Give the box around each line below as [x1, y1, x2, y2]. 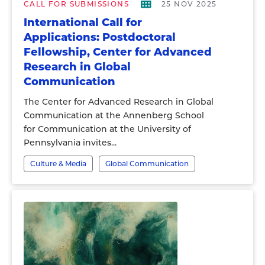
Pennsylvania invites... [24, 137, 117, 148]
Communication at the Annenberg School [24, 110, 204, 121]
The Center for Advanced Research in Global [24, 96, 214, 107]
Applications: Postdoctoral [24, 31, 176, 44]
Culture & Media [30, 159, 86, 168]
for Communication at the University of [24, 124, 191, 134]
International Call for [24, 16, 142, 29]
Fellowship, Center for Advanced [24, 46, 212, 59]
